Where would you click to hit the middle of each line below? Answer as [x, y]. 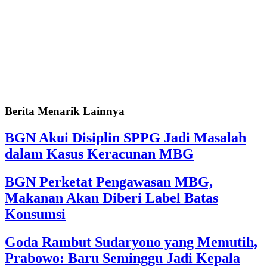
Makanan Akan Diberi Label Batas [111, 198]
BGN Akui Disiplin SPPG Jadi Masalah [125, 137]
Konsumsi [35, 214]
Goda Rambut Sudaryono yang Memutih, [131, 242]
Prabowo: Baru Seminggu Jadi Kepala [122, 258]
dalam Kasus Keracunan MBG [99, 153]
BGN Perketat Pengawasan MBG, [109, 181]
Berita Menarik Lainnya [65, 111]
